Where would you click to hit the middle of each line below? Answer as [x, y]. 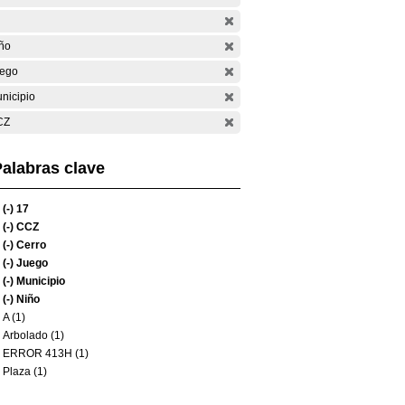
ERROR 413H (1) [46, 353]
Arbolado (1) [33, 335]
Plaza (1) [25, 372]
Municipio [39, 281]
